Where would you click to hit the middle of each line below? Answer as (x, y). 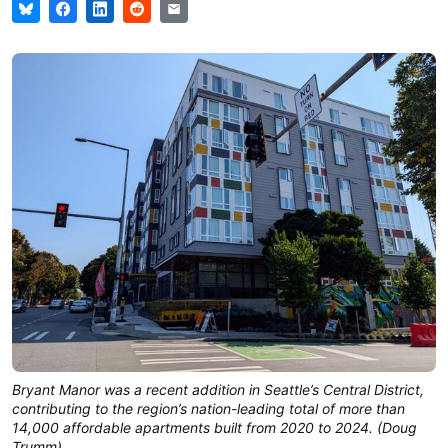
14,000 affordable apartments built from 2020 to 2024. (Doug (214, 428)
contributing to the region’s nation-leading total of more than (208, 409)
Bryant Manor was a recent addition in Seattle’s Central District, (218, 390)
